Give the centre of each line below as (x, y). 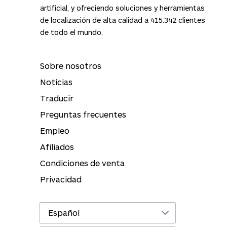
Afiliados (57, 147)
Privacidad (61, 179)
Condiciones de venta (82, 163)
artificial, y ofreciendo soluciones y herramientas (122, 8)
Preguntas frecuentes (83, 115)
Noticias (56, 82)
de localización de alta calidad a (95, 20)
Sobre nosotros (71, 66)
